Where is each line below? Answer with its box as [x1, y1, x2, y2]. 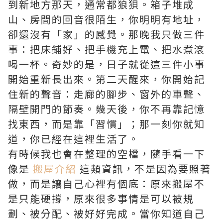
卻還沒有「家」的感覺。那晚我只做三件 [8, 27, 205, 42]
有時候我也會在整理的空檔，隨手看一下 [8, 146, 205, 161]
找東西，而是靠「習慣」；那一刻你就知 [8, 116, 205, 131]
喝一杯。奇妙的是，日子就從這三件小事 [8, 57, 205, 72]
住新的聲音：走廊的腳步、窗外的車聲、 [8, 87, 205, 102]
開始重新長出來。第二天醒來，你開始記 [8, 72, 205, 87]
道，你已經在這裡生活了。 [8, 131, 139, 146]
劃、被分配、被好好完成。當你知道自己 [8, 206, 205, 221]
